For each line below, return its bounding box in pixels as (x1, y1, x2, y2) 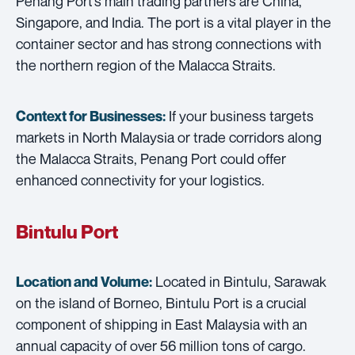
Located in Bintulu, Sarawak (152, 272, 326, 290)
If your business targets (166, 106, 314, 124)
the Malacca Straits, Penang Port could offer (16, 149, 286, 167)
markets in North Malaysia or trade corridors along (16, 128, 322, 146)
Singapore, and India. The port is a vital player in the (16, 13, 331, 31)
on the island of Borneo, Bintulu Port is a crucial (16, 293, 307, 311)
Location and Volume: (16, 273, 152, 290)
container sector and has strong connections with (16, 34, 322, 52)
